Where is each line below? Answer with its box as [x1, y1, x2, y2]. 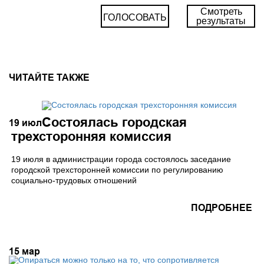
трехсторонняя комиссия [11, 128, 171, 144]
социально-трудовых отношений [11, 176, 137, 186]
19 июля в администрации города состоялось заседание [11, 154, 231, 164]
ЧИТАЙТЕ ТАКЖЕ [9, 72, 90, 83]
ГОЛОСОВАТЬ [103, 12, 167, 22]
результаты [196, 16, 246, 26]
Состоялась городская [42, 114, 187, 130]
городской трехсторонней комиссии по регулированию [11, 165, 223, 175]
